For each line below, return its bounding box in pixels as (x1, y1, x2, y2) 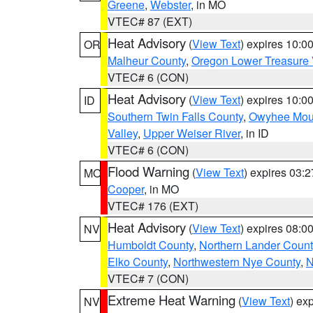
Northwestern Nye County (173, 254, 300, 270)
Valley (108, 125, 138, 141)
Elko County (108, 254, 168, 270)
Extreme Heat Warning (108, 291, 235, 309)
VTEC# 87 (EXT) (108, 13, 192, 29)
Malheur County (108, 52, 186, 68)
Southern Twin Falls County (108, 108, 243, 124)
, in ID (240, 125, 269, 141)
